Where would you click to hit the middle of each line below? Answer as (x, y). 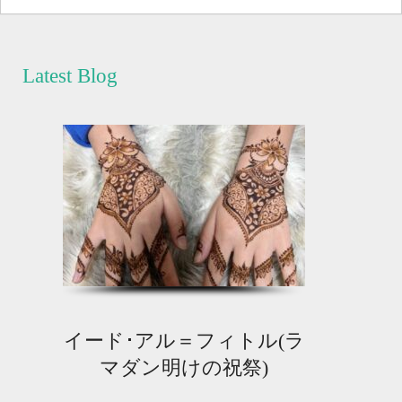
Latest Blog (70, 76)
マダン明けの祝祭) (184, 368)
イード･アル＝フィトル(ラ (184, 341)
